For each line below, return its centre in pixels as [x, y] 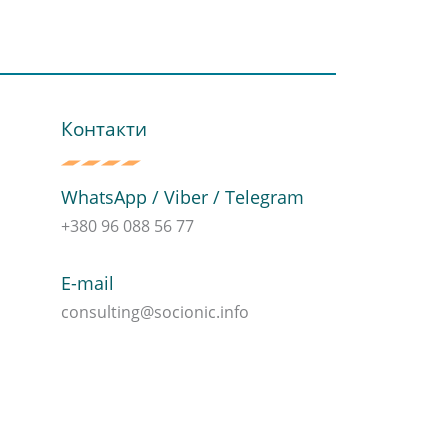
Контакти [103, 129]
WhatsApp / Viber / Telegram [182, 197]
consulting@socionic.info [154, 312]
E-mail [87, 283]
